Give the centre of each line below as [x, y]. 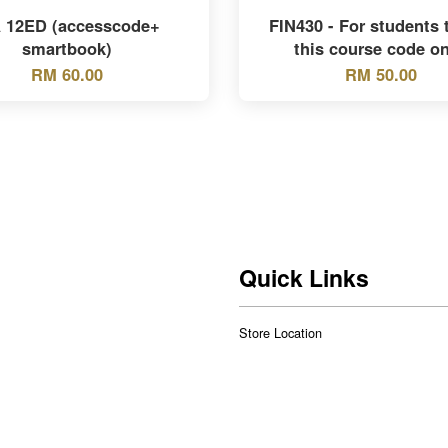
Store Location [280, 332]
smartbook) [67, 47]
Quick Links [304, 277]
